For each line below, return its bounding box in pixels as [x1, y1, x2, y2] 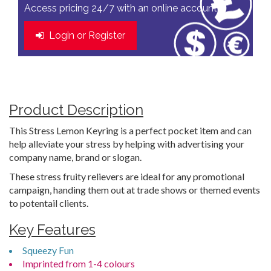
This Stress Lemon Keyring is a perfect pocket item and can [9, 125, 252, 136]
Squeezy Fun [22, 244, 74, 256]
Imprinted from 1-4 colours [22, 258, 135, 269]
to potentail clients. [9, 197, 88, 209]
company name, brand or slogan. [9, 151, 142, 163]
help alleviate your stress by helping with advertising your [9, 138, 244, 149]
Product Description [9, 101, 143, 119]
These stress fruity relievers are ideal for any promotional [9, 171, 244, 182]
